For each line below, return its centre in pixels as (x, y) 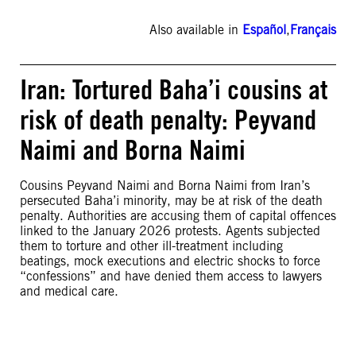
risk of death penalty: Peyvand (168, 120)
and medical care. (69, 291)
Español (264, 30)
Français (313, 30)
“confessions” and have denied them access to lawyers (171, 276)
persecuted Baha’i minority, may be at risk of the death (171, 201)
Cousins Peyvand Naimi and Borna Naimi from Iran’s (165, 186)
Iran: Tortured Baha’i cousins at (174, 89)
